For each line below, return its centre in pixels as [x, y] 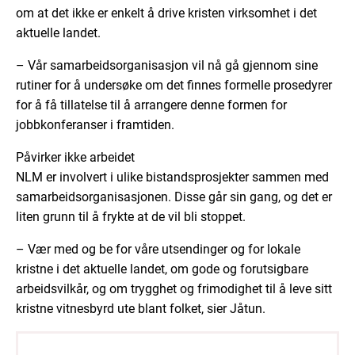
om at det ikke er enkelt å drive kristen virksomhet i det [166, 13]
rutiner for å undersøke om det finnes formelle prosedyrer [174, 86]
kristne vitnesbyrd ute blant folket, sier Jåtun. [141, 309]
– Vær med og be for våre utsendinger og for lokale [158, 250]
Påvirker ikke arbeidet [75, 158]
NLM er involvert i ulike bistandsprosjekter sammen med [172, 177]
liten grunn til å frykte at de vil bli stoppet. [131, 217]
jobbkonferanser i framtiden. [95, 125]
